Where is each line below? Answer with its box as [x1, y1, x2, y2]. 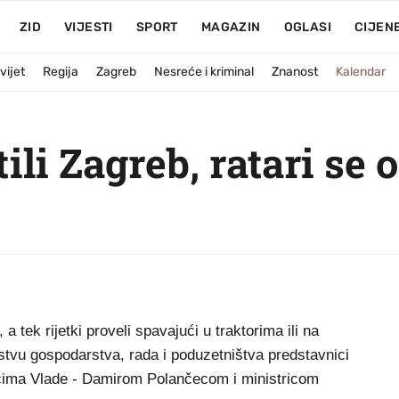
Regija [43, 64, 78, 79]
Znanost [272, 64, 318, 79]
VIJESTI [63, 20, 113, 35]
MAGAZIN [200, 20, 261, 35]
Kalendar [336, 64, 386, 79]
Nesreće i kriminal [154, 64, 254, 79]
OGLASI [283, 20, 331, 35]
